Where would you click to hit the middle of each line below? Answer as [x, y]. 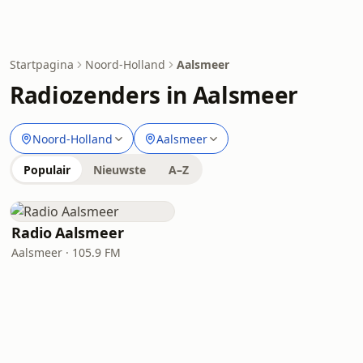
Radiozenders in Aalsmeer [154, 95]
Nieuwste [120, 170]
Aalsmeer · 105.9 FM [66, 252]
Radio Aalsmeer [68, 233]
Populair [47, 170]
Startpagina [42, 64]
